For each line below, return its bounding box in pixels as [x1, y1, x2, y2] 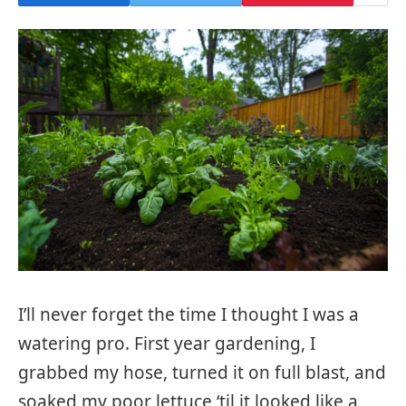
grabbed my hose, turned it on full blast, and [18, 360, 386, 384]
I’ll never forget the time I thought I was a [18, 302, 359, 326]
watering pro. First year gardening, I [18, 331, 315, 355]
